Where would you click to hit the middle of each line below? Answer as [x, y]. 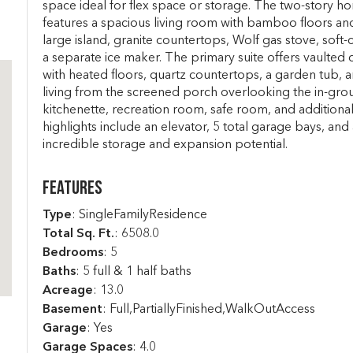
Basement [72, 310]
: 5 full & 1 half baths [133, 272]
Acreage [67, 291]
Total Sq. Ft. [78, 234]
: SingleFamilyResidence [139, 215]
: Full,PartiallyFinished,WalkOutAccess [208, 310]
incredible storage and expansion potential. [165, 145]
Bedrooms [72, 253]
